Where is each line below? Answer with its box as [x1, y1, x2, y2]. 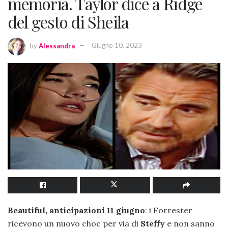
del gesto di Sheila [8, 10, 129, 33]
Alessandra [39, 41, 75, 50]
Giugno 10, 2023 [92, 41, 142, 50]
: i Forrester [145, 205, 192, 215]
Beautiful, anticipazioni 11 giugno [8, 205, 145, 215]
